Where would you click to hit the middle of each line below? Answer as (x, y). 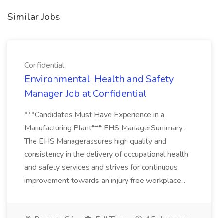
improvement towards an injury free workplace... (106, 181)
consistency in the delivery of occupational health (106, 154)
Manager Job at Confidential (85, 94)
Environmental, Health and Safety (99, 79)
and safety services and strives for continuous (101, 167)
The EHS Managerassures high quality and (95, 141)
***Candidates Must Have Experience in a (94, 115)
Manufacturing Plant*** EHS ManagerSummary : (105, 128)
